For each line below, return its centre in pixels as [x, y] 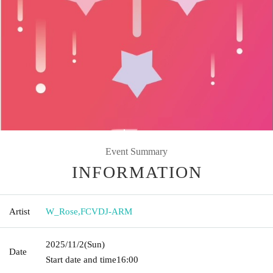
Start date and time [81, 259]
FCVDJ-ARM [106, 211]
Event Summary [136, 151]
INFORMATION [137, 172]
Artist [19, 211]
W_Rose [62, 211]
